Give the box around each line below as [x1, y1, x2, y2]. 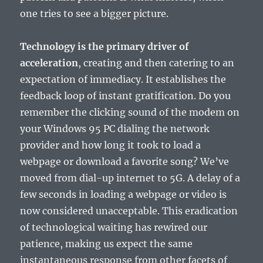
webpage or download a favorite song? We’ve [20, 156, 230, 168]
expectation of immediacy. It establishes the [20, 73, 227, 86]
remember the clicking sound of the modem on [20, 106, 240, 119]
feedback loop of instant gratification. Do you [20, 90, 231, 102]
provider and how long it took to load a [20, 139, 201, 151]
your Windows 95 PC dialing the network [20, 123, 210, 135]
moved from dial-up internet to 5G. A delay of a [20, 172, 241, 184]
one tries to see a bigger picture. [20, 8, 169, 20]
